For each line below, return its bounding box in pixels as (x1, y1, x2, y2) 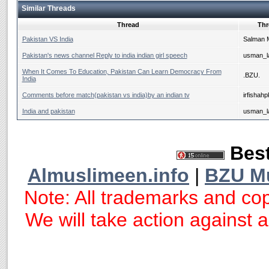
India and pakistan (22, 107, 75, 115)
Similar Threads (21, 4, 76, 13)
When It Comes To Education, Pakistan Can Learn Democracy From (22, 68, 222, 75)
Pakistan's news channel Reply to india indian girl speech (22, 52, 187, 59)
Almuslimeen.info (28, 165, 189, 186)
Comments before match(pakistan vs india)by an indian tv (22, 91, 190, 98)
